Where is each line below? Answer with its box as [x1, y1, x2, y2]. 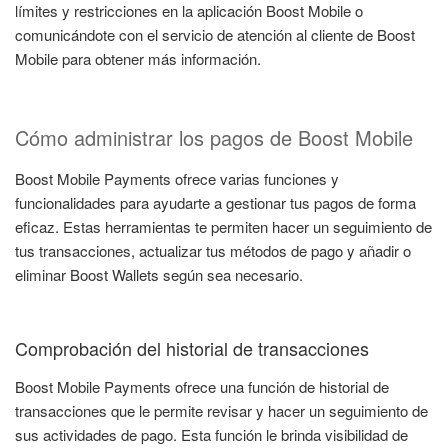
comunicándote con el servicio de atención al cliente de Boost [15, 24, 415, 46]
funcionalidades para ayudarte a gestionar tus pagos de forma [15, 191, 416, 213]
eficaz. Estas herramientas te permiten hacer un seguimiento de [15, 215, 432, 237]
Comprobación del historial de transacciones [15, 335, 369, 362]
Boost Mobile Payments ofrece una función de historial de [15, 375, 389, 397]
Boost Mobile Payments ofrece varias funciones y [15, 167, 339, 189]
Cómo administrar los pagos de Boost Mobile [15, 122, 413, 152]
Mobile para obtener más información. [15, 48, 261, 70]
